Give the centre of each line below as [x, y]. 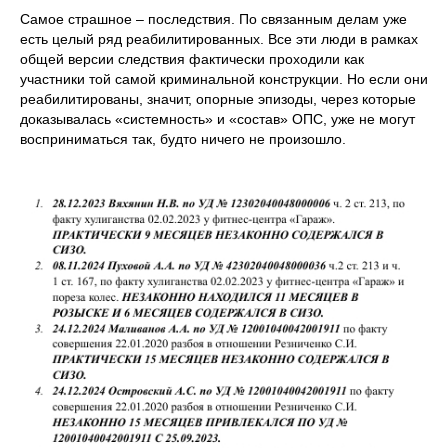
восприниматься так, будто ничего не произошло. [183, 138]
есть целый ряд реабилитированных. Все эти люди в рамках [219, 38]
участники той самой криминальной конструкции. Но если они [224, 78]
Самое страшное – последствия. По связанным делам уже [213, 18]
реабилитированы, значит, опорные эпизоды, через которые [218, 98]
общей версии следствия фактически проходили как [192, 58]
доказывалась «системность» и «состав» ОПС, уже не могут [217, 118]
